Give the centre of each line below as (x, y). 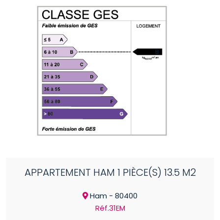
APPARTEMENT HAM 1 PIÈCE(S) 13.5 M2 (110, 173)
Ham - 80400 (113, 196)
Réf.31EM (110, 208)
